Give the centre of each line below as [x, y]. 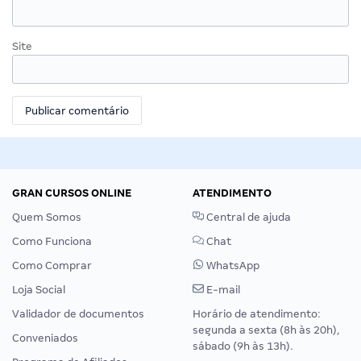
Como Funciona [52, 241]
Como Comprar [52, 265]
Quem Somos [47, 217]
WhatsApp [232, 265]
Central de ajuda [247, 217]
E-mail [222, 289]
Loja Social [39, 289]
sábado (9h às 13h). [243, 346]
